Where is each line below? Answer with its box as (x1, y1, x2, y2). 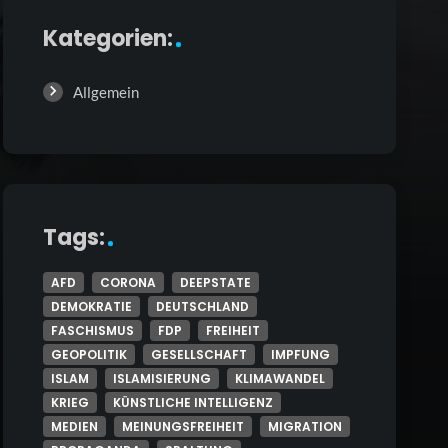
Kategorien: (42, 23, 173, 55)
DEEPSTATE (179, 274, 251, 292)
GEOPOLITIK (50, 346, 127, 364)
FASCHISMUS (50, 322, 134, 340)
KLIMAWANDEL (234, 370, 325, 388)
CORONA (99, 274, 156, 292)
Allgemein (72, 83, 139, 102)
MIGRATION (267, 418, 342, 436)
